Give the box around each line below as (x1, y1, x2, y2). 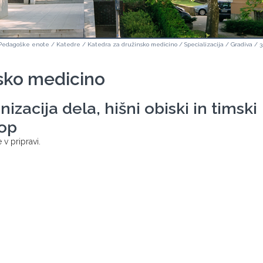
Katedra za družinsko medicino (87, 41, 177, 48)
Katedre (56, 41, 80, 48)
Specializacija (184, 41, 224, 48)
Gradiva (231, 41, 252, 48)
